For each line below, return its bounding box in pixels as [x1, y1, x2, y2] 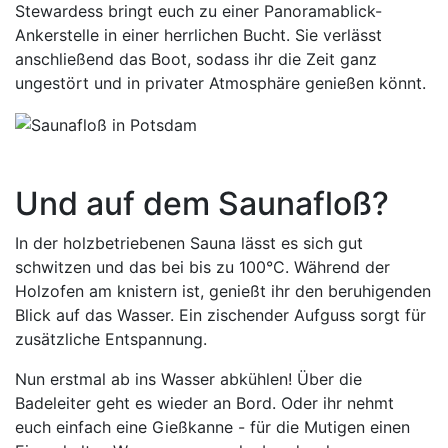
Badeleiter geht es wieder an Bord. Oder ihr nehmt [15, 392, 394, 413]
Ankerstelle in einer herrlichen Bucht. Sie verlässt [15, 24, 382, 45]
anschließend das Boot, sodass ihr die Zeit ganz [15, 48, 377, 69]
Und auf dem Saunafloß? [15, 183, 389, 223]
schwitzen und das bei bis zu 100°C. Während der [15, 256, 390, 277]
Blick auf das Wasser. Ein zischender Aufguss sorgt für [15, 304, 426, 325]
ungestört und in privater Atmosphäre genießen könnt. [15, 72, 426, 93]
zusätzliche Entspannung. [15, 328, 207, 349]
